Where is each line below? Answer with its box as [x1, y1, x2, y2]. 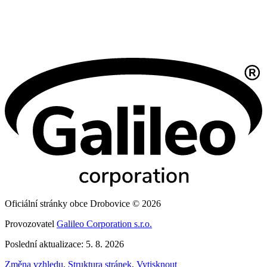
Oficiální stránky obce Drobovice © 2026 [5, 198, 161, 209]
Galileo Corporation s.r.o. [57, 218, 152, 229]
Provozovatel [5, 218, 57, 229]
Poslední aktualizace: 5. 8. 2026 [5, 238, 124, 249]
